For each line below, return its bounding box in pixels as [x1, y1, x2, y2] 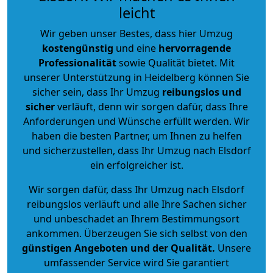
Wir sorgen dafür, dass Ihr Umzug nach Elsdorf [29, 182, 244, 196]
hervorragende [158, 41, 231, 55]
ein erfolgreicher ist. [90, 158, 183, 172]
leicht [118, 2, 155, 23]
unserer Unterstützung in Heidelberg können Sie [24, 70, 249, 84]
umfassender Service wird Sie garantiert [44, 255, 229, 269]
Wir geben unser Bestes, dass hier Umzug [40, 26, 233, 40]
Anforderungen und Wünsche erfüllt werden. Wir [23, 114, 250, 128]
